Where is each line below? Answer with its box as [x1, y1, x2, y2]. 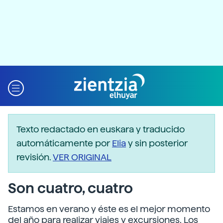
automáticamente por [16, 138, 112, 148]
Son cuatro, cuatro [8, 180, 133, 197]
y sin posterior [126, 138, 188, 148]
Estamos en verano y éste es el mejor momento [8, 204, 210, 214]
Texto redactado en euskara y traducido [16, 124, 185, 134]
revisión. [16, 152, 53, 162]
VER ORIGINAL [53, 152, 111, 162]
